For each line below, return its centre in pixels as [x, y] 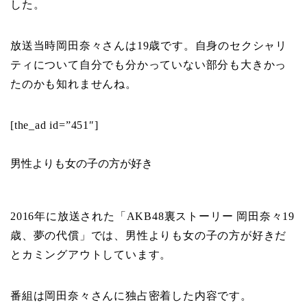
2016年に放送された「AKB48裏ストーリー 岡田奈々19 [153, 216]
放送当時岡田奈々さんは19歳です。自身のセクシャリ [149, 45]
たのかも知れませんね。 [74, 84]
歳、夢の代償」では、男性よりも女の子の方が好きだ [149, 235]
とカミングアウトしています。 [91, 254]
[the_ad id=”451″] [54, 125]
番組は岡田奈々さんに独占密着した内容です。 [131, 295]
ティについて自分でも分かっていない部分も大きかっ [149, 64]
